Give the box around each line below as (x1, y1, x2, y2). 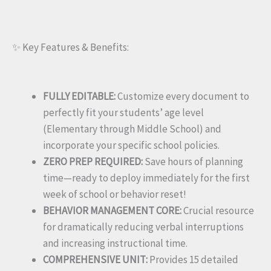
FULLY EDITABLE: (43, 89, 116, 103)
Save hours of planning (143, 154, 243, 168)
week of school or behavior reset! (43, 187, 186, 201)
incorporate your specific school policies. (43, 138, 220, 152)
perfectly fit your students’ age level (43, 105, 204, 119)
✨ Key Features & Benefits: (12, 40, 129, 54)
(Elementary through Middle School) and (43, 122, 221, 135)
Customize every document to (116, 89, 249, 103)
